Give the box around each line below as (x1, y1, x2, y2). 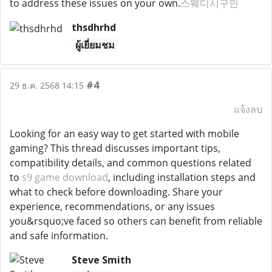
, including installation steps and (108, 171, 256, 184)
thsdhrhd (71, 21, 116, 34)
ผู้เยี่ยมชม (75, 38, 115, 52)
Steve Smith (71, 253, 131, 267)
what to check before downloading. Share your (10, 185, 223, 199)
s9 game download (22, 171, 108, 184)
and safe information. (10, 229, 108, 242)
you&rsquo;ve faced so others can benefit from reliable (10, 214, 262, 228)
